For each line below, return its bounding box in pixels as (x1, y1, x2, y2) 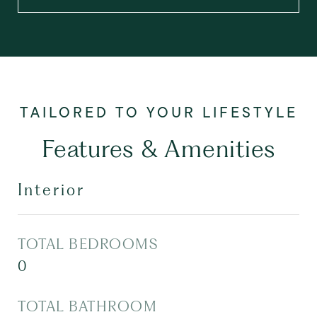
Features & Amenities (42, 134, 275, 163)
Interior (18, 180, 85, 199)
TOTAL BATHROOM (18, 298, 157, 315)
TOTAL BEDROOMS (18, 236, 158, 253)
